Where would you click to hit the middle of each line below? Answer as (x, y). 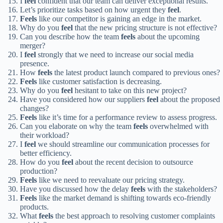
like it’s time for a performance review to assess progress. (127, 117)
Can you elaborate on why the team (77, 126)
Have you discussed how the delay (75, 189)
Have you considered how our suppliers (83, 100)
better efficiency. (46, 153)
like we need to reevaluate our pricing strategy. (111, 180)
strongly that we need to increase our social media (115, 55)
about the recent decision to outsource (133, 162)
